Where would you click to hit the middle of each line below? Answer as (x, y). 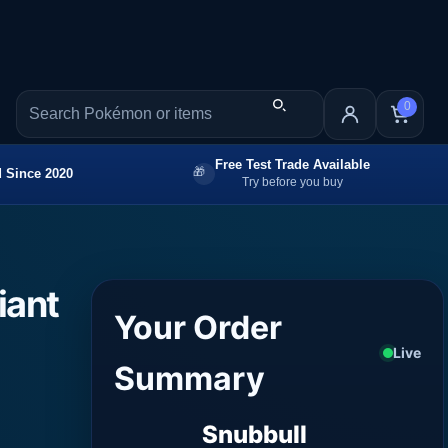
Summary (190, 378)
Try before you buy (292, 181)
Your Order (198, 327)
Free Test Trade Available (292, 164)
